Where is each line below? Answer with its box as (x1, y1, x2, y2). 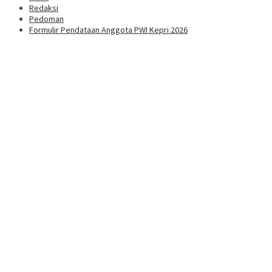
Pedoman (29, 13, 64, 25)
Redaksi (29, 2, 58, 14)
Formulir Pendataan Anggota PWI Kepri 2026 (29, 24, 188, 36)
